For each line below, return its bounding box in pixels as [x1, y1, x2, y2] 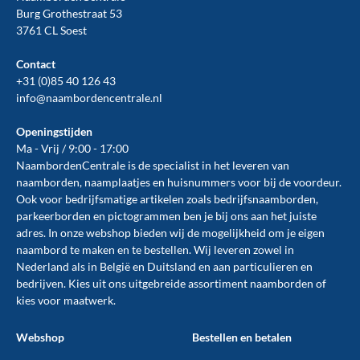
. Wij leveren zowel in [189, 243, 294, 256]
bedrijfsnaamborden [214, 192, 316, 206]
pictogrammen [108, 209, 181, 223]
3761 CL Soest [16, 23, 87, 37]
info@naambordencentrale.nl [16, 91, 162, 104]
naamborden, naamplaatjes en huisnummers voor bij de [16, 175, 293, 189]
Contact [16, 57, 55, 71]
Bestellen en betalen [192, 330, 292, 344]
